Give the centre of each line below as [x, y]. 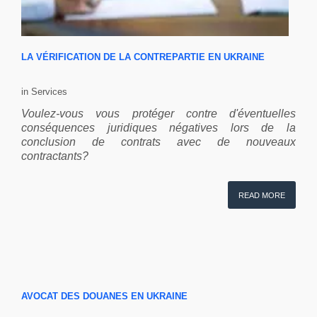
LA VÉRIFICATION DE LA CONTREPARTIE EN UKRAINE [143, 57]
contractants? [55, 156]
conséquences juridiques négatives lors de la [158, 127]
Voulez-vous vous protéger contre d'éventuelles [158, 113]
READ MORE [262, 195]
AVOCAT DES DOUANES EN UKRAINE [104, 296]
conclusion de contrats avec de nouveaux [158, 142]
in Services [44, 91]
